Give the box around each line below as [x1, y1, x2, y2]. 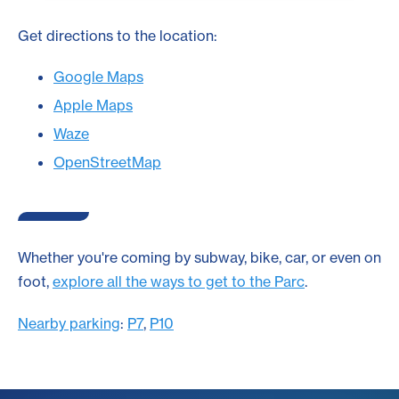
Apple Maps [53, 96, 133, 115]
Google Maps [53, 68, 143, 86]
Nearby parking [18, 314, 120, 333]
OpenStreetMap [53, 153, 161, 172]
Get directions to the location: [18, 27, 217, 45]
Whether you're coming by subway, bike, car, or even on [18, 248, 381, 267]
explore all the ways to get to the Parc [53, 273, 305, 291]
